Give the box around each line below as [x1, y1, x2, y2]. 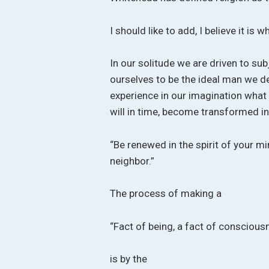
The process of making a [110, 187, 222, 200]
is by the [110, 253, 148, 265]
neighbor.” [110, 154, 155, 167]
